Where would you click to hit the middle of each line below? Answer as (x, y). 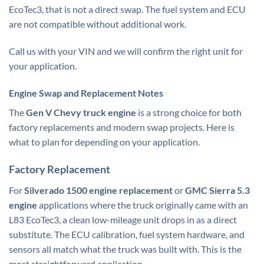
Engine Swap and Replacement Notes (86, 93)
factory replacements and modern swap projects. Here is (122, 127)
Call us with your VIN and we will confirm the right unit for (126, 51)
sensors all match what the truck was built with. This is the (125, 249)
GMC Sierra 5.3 (217, 190)
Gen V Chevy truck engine (81, 112)
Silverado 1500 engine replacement (98, 190)
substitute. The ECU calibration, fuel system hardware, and (127, 235)
